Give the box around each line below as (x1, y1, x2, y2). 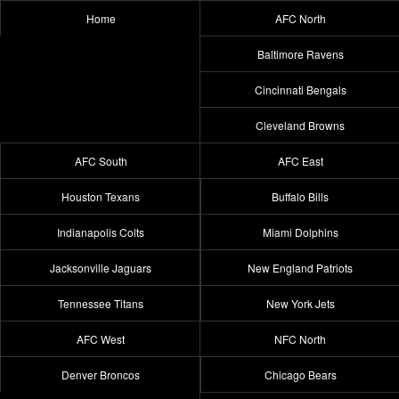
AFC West (77, 331, 125, 346)
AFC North (274, 11, 326, 26)
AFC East (277, 153, 323, 168)
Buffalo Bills (272, 189, 329, 204)
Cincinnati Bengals (254, 82, 346, 97)
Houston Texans (61, 189, 140, 204)
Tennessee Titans (58, 296, 143, 311)
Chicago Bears (264, 367, 337, 382)
